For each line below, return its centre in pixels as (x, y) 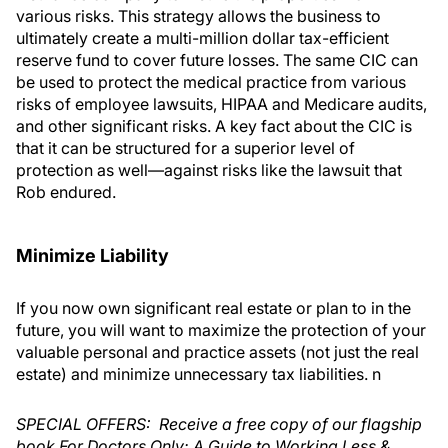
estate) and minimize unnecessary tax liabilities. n (198, 374)
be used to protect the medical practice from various (211, 82)
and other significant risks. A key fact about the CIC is (214, 126)
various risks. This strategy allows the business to (198, 16)
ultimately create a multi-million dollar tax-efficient (202, 38)
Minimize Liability (92, 255)
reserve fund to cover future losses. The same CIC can (217, 60)
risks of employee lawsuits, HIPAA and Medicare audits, (221, 104)
